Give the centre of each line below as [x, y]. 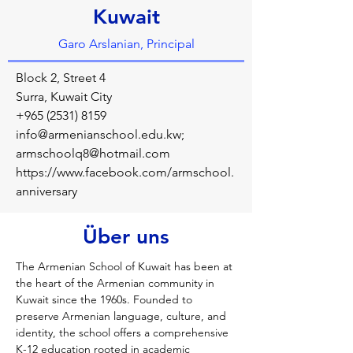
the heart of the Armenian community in [117, 283]
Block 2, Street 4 [61, 78]
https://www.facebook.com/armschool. [125, 172]
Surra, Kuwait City [64, 97]
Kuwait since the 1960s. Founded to [106, 299]
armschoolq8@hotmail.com [93, 153]
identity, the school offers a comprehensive [124, 333]
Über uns [126, 237]
